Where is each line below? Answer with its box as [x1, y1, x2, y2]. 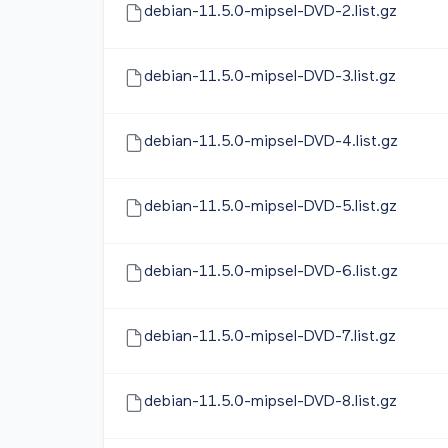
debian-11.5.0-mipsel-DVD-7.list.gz [144, 329, 396, 345]
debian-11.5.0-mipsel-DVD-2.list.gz [144, 4, 397, 20]
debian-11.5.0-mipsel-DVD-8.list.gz [144, 394, 397, 410]
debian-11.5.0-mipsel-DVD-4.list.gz [144, 134, 398, 150]
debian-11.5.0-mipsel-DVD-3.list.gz [144, 69, 396, 85]
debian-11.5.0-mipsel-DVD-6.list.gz [144, 264, 398, 280]
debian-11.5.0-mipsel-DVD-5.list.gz [144, 199, 397, 215]
